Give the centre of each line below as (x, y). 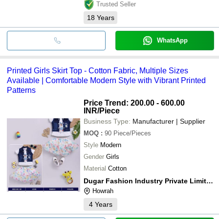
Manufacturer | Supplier (169, 121)
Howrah (103, 191)
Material (95, 168)
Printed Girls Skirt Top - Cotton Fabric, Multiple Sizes (98, 70)
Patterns (21, 90)
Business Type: (107, 121)
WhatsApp (172, 40)
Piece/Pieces (132, 133)
